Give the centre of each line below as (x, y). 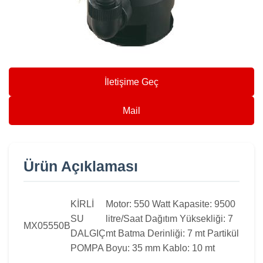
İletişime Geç (131, 82)
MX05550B (47, 226)
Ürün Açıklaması (81, 166)
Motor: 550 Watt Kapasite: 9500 (171, 204)
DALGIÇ (88, 234)
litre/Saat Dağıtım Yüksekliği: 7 (169, 219)
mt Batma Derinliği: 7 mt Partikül (172, 234)
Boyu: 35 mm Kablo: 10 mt (160, 248)
